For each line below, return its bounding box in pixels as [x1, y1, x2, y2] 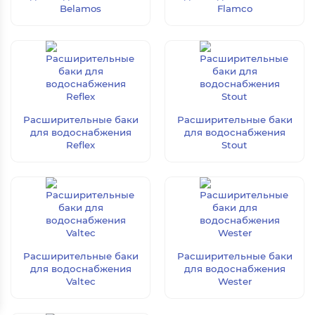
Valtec [65, 276, 96, 287]
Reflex [66, 139, 95, 150]
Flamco [217, 3, 252, 14]
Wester [217, 276, 252, 287]
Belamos [60, 3, 101, 14]
